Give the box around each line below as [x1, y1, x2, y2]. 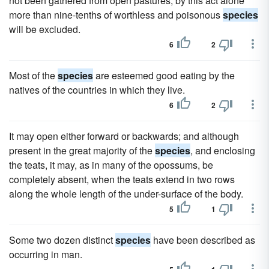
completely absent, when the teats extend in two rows [9, 172, 235, 186]
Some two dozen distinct [9, 233, 115, 247]
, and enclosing [190, 144, 255, 157]
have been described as [151, 233, 255, 247]
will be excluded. [9, 22, 80, 36]
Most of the [9, 68, 58, 82]
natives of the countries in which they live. [9, 83, 185, 97]
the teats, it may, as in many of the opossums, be [9, 158, 213, 172]
